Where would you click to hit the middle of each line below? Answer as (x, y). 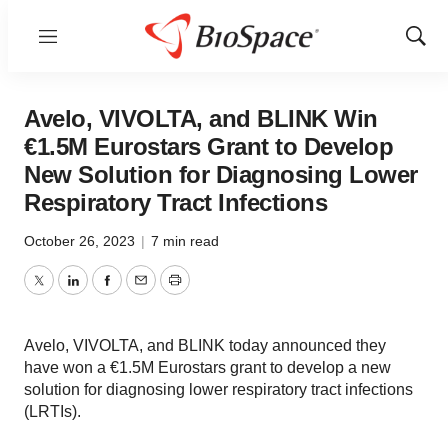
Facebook (141, 292)
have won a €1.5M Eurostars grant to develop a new (207, 367)
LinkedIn (102, 292)
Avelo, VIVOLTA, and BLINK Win (201, 118)
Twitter (61, 292)
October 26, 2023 (81, 241)
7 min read (185, 241)
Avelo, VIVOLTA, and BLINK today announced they (205, 345)
